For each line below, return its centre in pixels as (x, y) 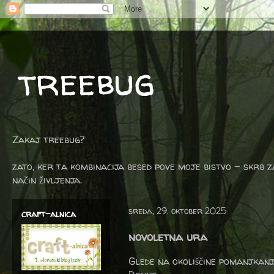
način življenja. (47, 180)
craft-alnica (49, 214)
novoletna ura (168, 237)
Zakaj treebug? (48, 139)
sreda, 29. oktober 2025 (177, 211)
